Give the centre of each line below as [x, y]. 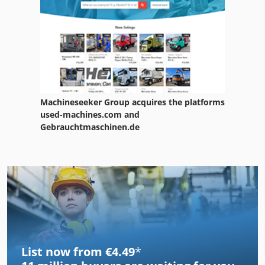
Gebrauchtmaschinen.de [90, 127]
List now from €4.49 [78, 251]
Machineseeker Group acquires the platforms [132, 102]
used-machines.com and [90, 114]
